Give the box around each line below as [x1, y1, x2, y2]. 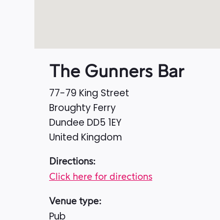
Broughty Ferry [49, 101, 116, 115]
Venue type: [49, 197, 102, 207]
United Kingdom [49, 131, 122, 144]
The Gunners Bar [49, 63, 184, 81]
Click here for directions [49, 172, 152, 182]
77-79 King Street [49, 86, 129, 100]
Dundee [49, 116, 87, 130]
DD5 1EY [87, 116, 121, 130]
